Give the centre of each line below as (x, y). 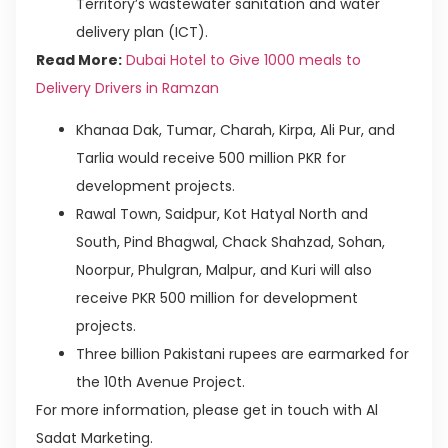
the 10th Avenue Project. (160, 382)
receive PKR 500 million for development (217, 298)
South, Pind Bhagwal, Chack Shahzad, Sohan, (230, 242)
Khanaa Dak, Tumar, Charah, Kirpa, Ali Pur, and (235, 130)
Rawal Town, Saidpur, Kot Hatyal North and (222, 214)
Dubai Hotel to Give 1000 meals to (243, 59)
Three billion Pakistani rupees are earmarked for (242, 354)
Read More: (79, 59)
